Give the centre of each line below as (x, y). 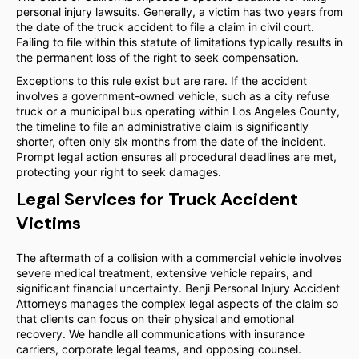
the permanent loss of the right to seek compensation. (157, 57)
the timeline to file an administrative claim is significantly (162, 126)
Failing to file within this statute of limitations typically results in (179, 42)
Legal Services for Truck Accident (157, 199)
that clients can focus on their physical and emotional (155, 319)
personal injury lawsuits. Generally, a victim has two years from (179, 12)
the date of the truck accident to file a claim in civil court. (165, 27)
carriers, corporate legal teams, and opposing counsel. (159, 349)
